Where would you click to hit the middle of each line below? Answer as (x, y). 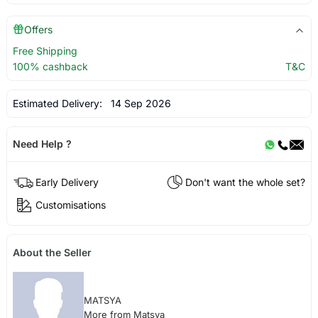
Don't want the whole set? (246, 182)
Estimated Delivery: (59, 103)
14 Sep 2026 (138, 103)
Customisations (70, 204)
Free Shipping (45, 50)
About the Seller (52, 253)
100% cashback (50, 66)
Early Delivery (67, 182)
